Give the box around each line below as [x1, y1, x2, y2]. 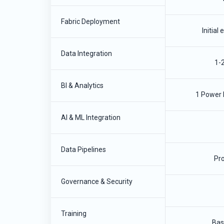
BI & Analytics [61, 81, 103, 89]
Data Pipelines [61, 145, 106, 153]
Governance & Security [61, 177, 132, 185]
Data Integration [61, 49, 112, 57]
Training [61, 209, 86, 217]
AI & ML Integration [61, 113, 120, 121]
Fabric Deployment [61, 17, 120, 25]
